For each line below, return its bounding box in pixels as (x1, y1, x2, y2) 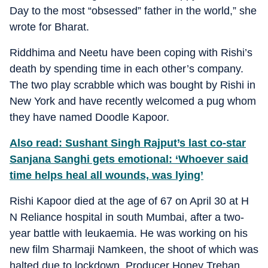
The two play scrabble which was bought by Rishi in (10, 78, 255, 91)
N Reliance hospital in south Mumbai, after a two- (10, 211, 244, 223)
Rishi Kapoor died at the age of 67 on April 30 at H (10, 194, 249, 207)
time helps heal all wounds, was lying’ (10, 169, 203, 181)
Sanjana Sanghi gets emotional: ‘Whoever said (10, 153, 248, 165)
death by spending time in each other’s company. (10, 62, 243, 75)
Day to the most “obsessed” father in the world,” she (10, 4, 257, 17)
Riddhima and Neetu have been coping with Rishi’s (10, 46, 252, 59)
